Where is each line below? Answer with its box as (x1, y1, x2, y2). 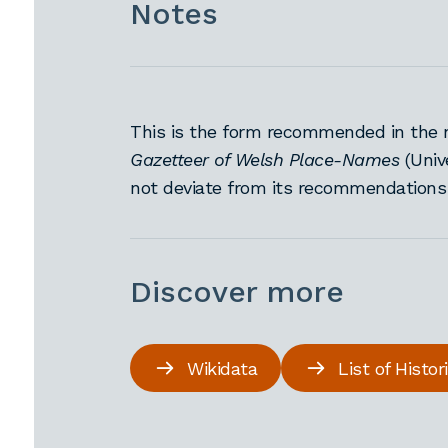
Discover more (130, 274, 345, 309)
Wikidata (187, 357, 258, 379)
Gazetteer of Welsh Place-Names (130, 149, 400, 170)
